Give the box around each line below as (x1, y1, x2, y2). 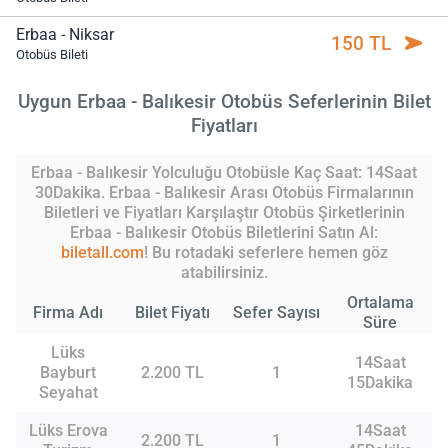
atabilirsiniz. (180, 262, 268, 282)
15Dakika (347, 372, 413, 392)
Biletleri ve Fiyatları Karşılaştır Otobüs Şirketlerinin (43, 202, 405, 222)
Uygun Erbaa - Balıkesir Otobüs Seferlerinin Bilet (17, 89, 431, 113)
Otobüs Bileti (16, 47, 88, 63)
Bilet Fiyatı (134, 302, 210, 322)
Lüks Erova (28, 420, 108, 440)
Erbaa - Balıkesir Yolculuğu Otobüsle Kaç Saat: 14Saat (31, 162, 417, 182)
